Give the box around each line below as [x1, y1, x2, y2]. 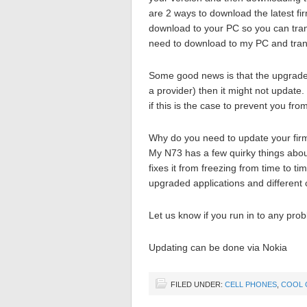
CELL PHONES [225, 280, 277, 288]
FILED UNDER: [171, 280, 225, 288]
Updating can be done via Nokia [149, 242, 287, 253]
